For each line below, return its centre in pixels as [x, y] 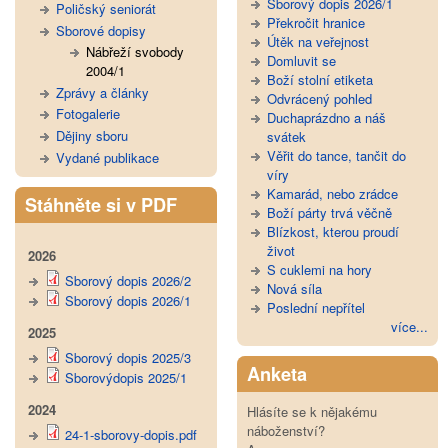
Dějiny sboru [91, 136]
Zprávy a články [102, 92]
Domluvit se [301, 60]
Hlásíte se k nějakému [311, 411]
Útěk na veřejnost [317, 41]
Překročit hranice [315, 22]
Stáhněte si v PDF [101, 204]
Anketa [276, 373]
